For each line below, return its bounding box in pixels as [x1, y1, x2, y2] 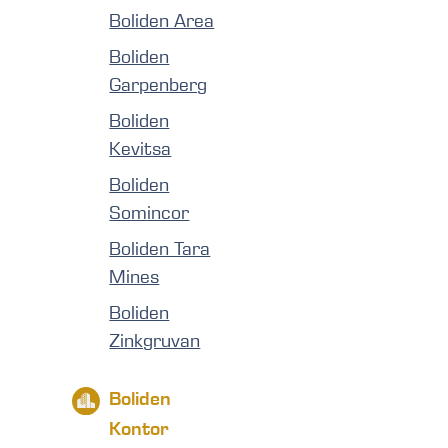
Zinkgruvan [109, 329, 201, 353]
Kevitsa [109, 137, 172, 161]
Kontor [109, 416, 170, 441]
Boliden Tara [109, 237, 211, 261]
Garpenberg [109, 73, 208, 97]
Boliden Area [109, 9, 215, 33]
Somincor [109, 201, 190, 225]
